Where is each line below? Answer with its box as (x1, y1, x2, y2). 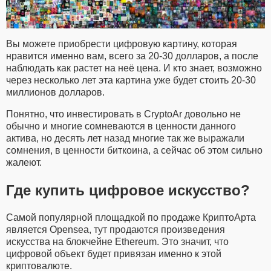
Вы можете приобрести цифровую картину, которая (6, 39, 237, 50)
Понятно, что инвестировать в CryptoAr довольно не (6, 109, 241, 120)
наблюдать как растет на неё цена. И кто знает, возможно (6, 63, 262, 74)
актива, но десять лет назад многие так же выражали (6, 133, 244, 144)
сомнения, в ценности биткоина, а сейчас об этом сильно (6, 145, 263, 156)
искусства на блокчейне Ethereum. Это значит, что (6, 237, 229, 247)
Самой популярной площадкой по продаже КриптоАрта (6, 212, 256, 223)
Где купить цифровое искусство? (6, 182, 250, 199)
